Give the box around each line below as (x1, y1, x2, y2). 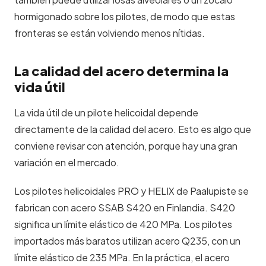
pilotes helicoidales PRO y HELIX (32, 185, 175, 197)
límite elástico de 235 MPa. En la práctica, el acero (14, 251, 230, 264)
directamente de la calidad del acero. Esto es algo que (14, 123, 251, 135)
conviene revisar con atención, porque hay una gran (14, 140, 237, 152)
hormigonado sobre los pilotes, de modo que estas (14, 10, 235, 23)
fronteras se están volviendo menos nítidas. (14, 27, 205, 39)
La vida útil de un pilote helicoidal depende (14, 106, 198, 119)
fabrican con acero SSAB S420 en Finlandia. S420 (14, 201, 235, 214)
